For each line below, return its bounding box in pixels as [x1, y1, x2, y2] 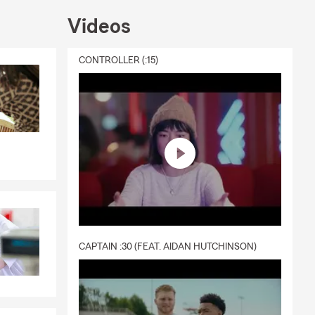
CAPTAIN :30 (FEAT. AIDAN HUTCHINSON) [79, 241, 257, 252]
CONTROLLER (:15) [79, 56, 158, 65]
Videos [67, 16, 131, 37]
